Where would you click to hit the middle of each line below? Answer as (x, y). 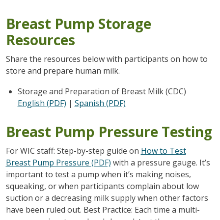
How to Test (163, 151)
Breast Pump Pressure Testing (109, 131)
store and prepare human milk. (63, 70)
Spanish (89, 103)
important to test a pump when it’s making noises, (98, 174)
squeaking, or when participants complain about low (102, 186)
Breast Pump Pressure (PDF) (58, 162)
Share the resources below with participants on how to (107, 59)
